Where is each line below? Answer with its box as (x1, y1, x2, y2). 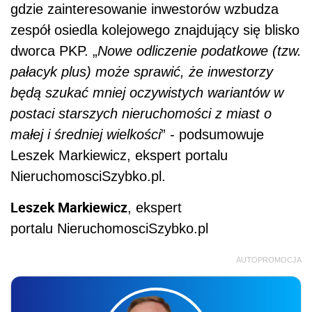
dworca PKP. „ (10, 42, 97, 58)
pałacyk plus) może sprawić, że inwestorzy (10, 63, 273, 79)
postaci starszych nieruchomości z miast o (10, 105, 272, 121)
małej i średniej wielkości (10, 126, 161, 142)
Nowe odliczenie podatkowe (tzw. (97, 42, 302, 58)
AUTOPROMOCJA (236, 255, 302, 264)
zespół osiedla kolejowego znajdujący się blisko (10, 22, 299, 38)
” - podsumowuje (161, 126, 264, 142)
